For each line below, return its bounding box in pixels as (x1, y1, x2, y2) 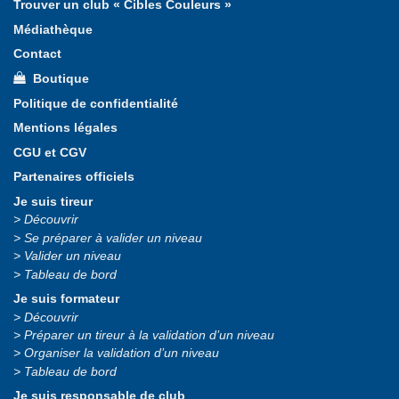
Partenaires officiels (13, 170, 134, 184)
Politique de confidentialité (13, 96, 178, 110)
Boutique (26, 72, 89, 86)
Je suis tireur (13, 195, 93, 209)
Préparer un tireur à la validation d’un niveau (24, 328, 274, 342)
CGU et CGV (13, 145, 86, 159)
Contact (13, 47, 61, 61)
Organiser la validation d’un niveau (24, 346, 219, 361)
